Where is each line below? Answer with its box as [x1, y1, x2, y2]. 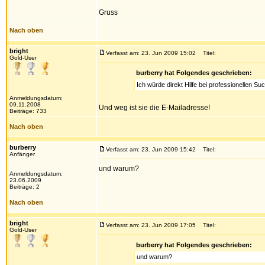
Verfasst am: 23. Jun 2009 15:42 [106, 146, 196, 153]
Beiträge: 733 [9, 108, 47, 114]
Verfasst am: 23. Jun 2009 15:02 [106, 50, 196, 56]
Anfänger [9, 151, 35, 157]
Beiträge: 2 [9, 183, 40, 190]
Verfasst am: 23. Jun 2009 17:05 [106, 222, 196, 228]
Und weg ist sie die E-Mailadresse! [99, 104, 210, 112]
